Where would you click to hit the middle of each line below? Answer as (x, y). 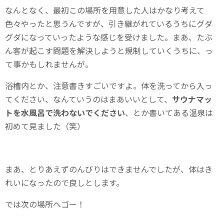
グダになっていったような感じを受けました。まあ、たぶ (109, 37)
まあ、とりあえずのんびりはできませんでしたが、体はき (109, 169)
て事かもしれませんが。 (49, 64)
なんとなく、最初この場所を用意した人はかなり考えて (105, 10)
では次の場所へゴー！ (45, 204)
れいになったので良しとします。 (64, 182)
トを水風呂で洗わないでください (65, 112)
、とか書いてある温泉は (169, 112)
